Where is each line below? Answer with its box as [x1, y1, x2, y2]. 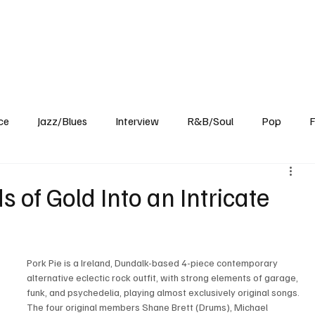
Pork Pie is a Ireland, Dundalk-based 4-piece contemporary [27, 257, 281, 269]
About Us [241, 24, 290, 40]
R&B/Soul [187, 114, 234, 129]
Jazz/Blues [37, 114, 88, 129]
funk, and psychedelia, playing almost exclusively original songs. [27, 286, 302, 299]
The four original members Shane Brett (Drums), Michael [27, 301, 271, 314]
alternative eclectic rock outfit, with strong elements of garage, [27, 271, 301, 284]
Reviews [72, 24, 117, 40]
